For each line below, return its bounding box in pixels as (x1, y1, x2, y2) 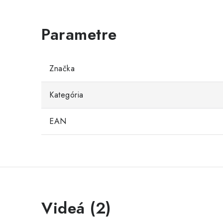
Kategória (49, 89, 84, 101)
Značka (49, 62, 75, 74)
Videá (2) (41, 196, 111, 220)
